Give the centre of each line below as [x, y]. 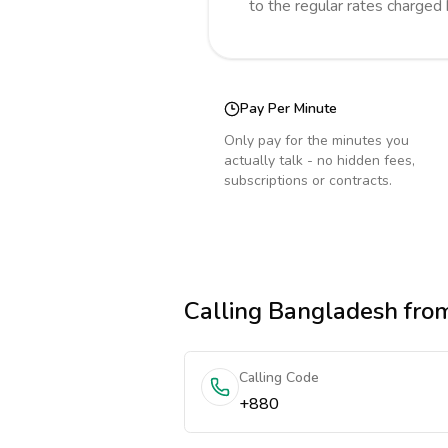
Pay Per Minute [288, 108]
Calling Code [279, 377]
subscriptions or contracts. [308, 180]
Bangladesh [333, 311]
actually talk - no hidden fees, [319, 160]
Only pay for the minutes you [316, 140]
